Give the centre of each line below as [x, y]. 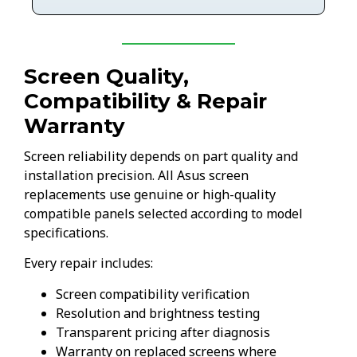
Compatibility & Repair [145, 102]
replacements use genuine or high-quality [150, 195]
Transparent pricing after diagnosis [163, 332]
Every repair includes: [88, 263]
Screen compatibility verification [153, 294]
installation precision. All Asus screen [136, 176]
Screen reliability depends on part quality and [161, 157]
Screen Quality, [106, 77]
